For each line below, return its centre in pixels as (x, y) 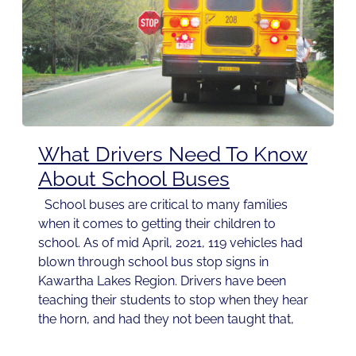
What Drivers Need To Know (173, 154)
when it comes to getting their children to (157, 223)
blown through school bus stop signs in (153, 261)
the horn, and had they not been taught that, (166, 319)
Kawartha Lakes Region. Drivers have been (162, 281)
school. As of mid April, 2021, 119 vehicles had (170, 242)
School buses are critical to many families (163, 204)
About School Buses (134, 178)
